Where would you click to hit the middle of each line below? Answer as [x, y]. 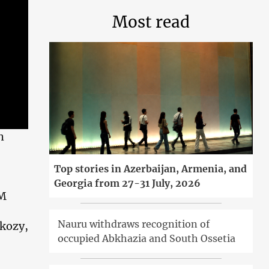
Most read [151, 22]
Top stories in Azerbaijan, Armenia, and [151, 168]
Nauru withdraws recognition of [134, 224]
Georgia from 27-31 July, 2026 [128, 183]
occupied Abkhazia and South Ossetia [147, 238]
